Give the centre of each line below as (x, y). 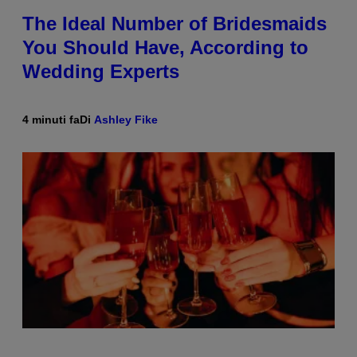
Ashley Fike (126, 120)
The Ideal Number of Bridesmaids (175, 24)
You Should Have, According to (165, 48)
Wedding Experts (101, 72)
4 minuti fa (51, 120)
